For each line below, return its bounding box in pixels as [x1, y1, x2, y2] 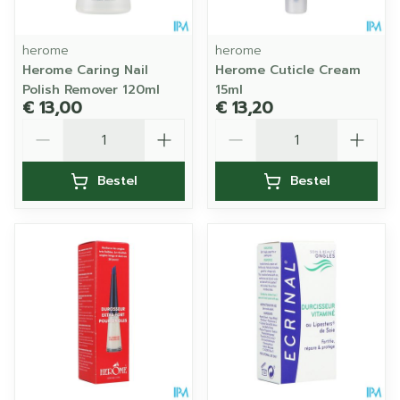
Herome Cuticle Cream [215, 61, 361, 79]
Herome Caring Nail [22, 61, 148, 79]
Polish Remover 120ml [22, 80, 160, 99]
